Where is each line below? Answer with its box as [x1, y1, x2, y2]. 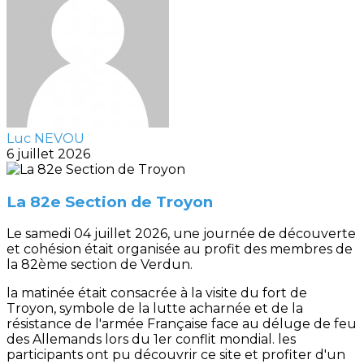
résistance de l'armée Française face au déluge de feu [6, 316, 357, 332]
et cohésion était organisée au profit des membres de [6, 241, 353, 258]
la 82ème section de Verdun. [6, 257, 193, 273]
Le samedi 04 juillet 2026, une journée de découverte [6, 226, 356, 242]
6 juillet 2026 [6, 146, 90, 162]
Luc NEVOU [6, 131, 84, 146]
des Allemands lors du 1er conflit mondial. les [6, 331, 296, 348]
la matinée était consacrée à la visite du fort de [6, 285, 307, 301]
